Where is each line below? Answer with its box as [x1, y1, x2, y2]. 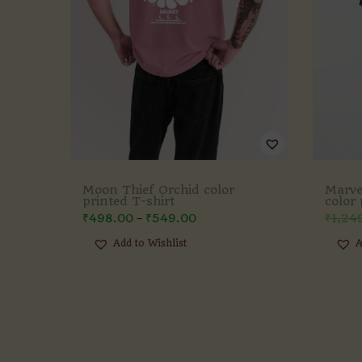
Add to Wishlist [112, 238, 187, 250]
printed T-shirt [82, 193, 175, 208]
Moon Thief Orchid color [82, 182, 234, 197]
